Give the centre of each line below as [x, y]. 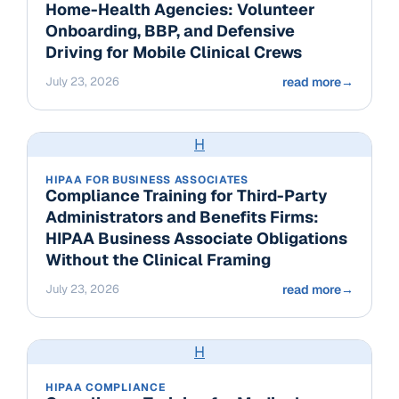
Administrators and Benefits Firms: [182, 216]
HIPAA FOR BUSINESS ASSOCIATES [147, 179]
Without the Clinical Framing [158, 259]
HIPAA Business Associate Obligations [196, 238]
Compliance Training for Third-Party [187, 195]
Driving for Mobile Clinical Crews [174, 52]
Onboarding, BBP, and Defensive [170, 30]
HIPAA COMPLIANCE [106, 387]
